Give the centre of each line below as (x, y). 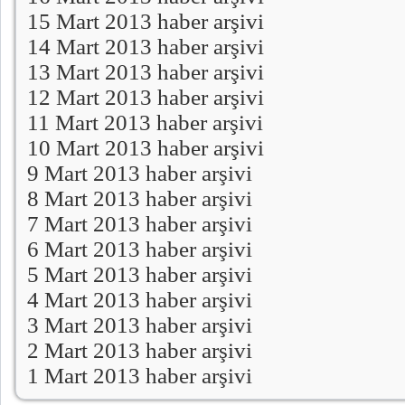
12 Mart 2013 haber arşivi (146, 97)
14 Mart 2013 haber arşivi (146, 46)
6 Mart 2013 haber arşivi (140, 249)
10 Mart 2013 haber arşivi (146, 147)
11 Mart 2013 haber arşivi (145, 122)
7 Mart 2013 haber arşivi (140, 223)
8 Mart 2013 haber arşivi (140, 198)
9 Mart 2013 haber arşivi (140, 173)
